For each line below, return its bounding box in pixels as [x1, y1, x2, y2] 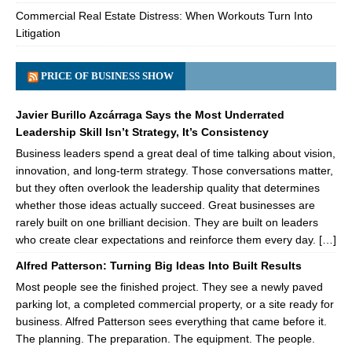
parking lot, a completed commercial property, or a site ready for [16, 297, 334, 310]
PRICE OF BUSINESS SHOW [41, 69, 174, 82]
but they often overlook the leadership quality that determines [16, 181, 320, 194]
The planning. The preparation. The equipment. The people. [16, 332, 315, 345]
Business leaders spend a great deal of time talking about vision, [16, 146, 335, 159]
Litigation [16, 26, 60, 39]
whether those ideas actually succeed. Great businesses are [16, 198, 315, 211]
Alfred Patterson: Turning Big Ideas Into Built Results [16, 258, 302, 272]
